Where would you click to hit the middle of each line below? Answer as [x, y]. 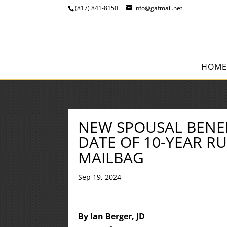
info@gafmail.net [159, 8]
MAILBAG [111, 157]
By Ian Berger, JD [112, 216]
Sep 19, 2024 [100, 177]
